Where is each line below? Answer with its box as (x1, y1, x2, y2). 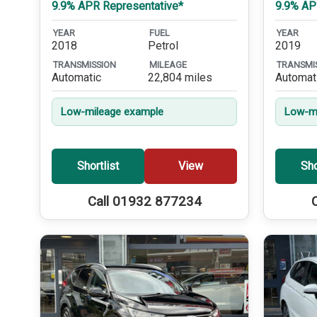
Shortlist (77, 159, 120, 173)
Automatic (52, 70, 101, 84)
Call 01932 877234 (87, 193, 202, 209)
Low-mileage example (60, 105, 164, 118)
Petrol (148, 39, 179, 53)
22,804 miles (148, 70, 213, 84)
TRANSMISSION (53, 59, 116, 70)
